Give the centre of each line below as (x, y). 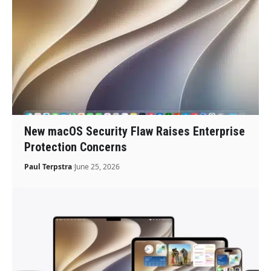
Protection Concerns (76, 147)
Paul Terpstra (48, 166)
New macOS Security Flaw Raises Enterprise (135, 131)
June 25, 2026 (97, 166)
